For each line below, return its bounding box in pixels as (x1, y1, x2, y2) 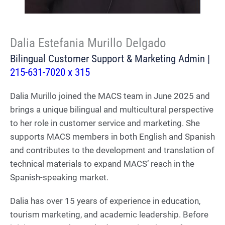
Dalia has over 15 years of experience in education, (10, 195, 200, 206)
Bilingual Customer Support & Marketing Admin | (10, 52, 210, 65)
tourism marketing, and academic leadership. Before (10, 209, 208, 219)
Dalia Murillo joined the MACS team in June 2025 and (10, 90, 210, 101)
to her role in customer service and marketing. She (10, 118, 200, 128)
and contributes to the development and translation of (10, 145, 214, 155)
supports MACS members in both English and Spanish (10, 131, 215, 142)
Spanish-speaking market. (10, 172, 108, 182)
